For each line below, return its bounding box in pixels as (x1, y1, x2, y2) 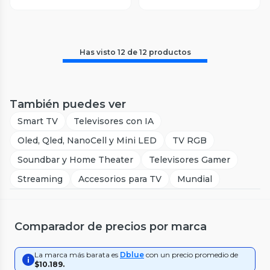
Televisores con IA (74, 116, 154, 127)
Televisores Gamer (149, 154, 230, 165)
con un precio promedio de (146, 250, 238, 259)
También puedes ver (10, 98, 126, 111)
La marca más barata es (34, 250, 118, 259)
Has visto (79, 48, 118, 57)
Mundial (177, 174, 212, 184)
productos (148, 48, 191, 57)
